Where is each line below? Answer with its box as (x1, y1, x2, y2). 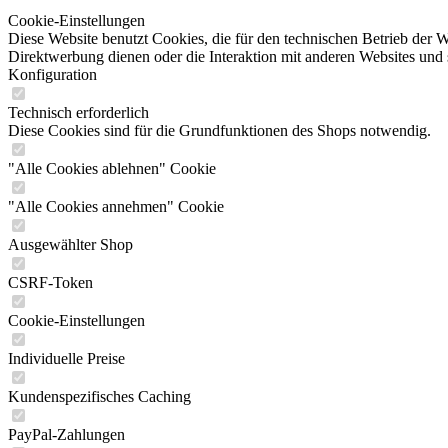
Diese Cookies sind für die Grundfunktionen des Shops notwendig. (8, 122, 431, 139)
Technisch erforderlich (8, 104, 149, 121)
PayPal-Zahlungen (8, 426, 125, 443)
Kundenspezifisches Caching (8, 388, 191, 405)
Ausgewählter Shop (8, 236, 133, 253)
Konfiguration (8, 66, 97, 83)
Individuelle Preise (8, 350, 125, 367)
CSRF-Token (8, 274, 93, 291)
